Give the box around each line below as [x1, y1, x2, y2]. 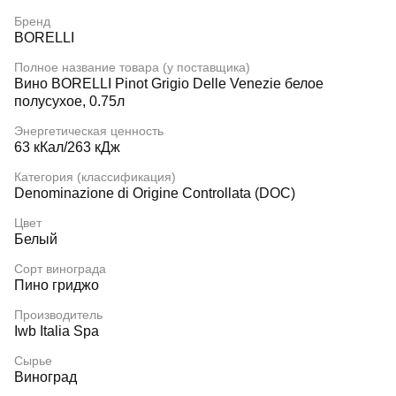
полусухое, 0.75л [14, 94, 125, 109]
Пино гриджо [14, 278, 99, 293]
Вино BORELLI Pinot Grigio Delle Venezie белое [14, 76, 324, 91]
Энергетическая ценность [14, 124, 164, 138]
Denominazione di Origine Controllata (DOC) [14, 186, 295, 201]
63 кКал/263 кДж [14, 140, 120, 155]
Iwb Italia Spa [14, 324, 99, 339]
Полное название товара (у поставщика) [14, 60, 250, 74]
